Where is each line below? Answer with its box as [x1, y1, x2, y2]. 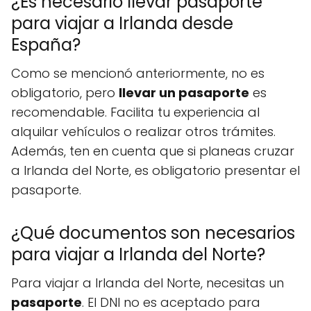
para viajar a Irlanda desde [11, 12, 233, 35]
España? [11, 33, 81, 56]
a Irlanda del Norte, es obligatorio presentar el [11, 162, 300, 179]
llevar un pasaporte [119, 84, 249, 101]
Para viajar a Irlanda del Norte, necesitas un [11, 274, 284, 292]
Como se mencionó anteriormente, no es [11, 65, 264, 82]
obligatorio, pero [11, 84, 119, 101]
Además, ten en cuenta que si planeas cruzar [11, 142, 294, 160]
